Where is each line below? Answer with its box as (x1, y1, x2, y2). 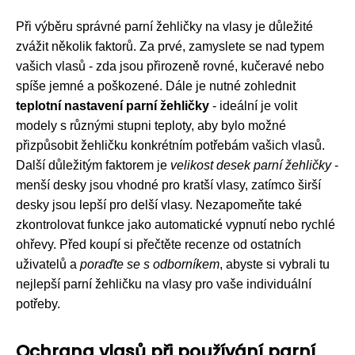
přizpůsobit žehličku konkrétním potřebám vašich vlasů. (16, 138, 325, 152)
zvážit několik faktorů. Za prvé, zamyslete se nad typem (16, 39, 324, 53)
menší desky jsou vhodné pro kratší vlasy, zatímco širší (16, 177, 321, 192)
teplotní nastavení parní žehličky (16, 98, 209, 113)
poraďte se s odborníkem (80, 257, 219, 271)
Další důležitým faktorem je (16, 158, 170, 172)
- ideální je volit (209, 98, 297, 113)
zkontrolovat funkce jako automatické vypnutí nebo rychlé (16, 217, 335, 231)
